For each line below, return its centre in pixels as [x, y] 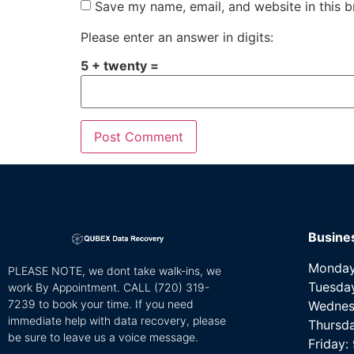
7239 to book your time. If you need [101, 304]
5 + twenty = [120, 66]
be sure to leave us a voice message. [103, 337]
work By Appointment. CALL [79, 288]
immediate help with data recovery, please [117, 321]
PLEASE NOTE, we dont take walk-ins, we [115, 271]
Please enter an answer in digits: [177, 37]
